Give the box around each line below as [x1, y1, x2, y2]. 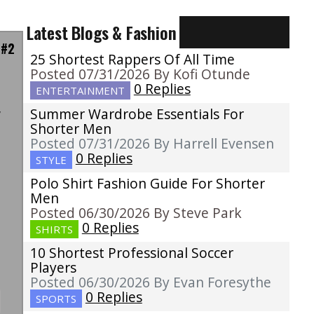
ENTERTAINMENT [35, 83, 125, 98]
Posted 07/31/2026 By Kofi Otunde [29, 64, 250, 84]
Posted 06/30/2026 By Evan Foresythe [29, 273, 271, 292]
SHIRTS [35, 222, 73, 237]
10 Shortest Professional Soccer [29, 243, 233, 263]
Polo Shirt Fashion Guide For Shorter [29, 174, 265, 193]
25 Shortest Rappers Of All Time [29, 50, 235, 69]
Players [29, 258, 76, 278]
